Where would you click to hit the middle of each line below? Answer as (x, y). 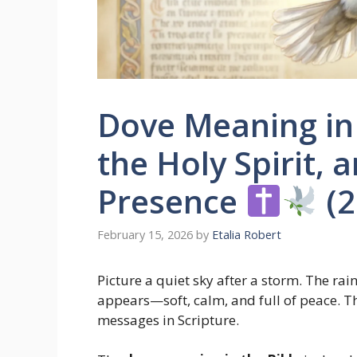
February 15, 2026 (145, 234)
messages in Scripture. (168, 320)
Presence (171, 201)
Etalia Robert (247, 234)
